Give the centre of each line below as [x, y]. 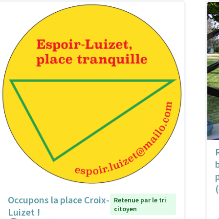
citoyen [125, 208]
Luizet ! [24, 212]
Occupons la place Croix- [59, 199]
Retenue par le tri [140, 200]
